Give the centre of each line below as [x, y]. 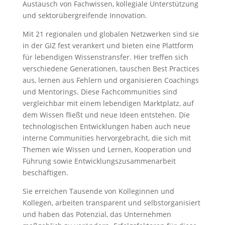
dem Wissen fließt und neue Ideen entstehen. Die [106, 115]
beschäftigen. [46, 173]
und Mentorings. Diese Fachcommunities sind [100, 92]
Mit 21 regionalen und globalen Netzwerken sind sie [110, 34]
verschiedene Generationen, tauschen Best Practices [111, 69]
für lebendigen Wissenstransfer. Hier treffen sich [105, 57]
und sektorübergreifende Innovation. [85, 16]
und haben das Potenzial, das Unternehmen [97, 214]
